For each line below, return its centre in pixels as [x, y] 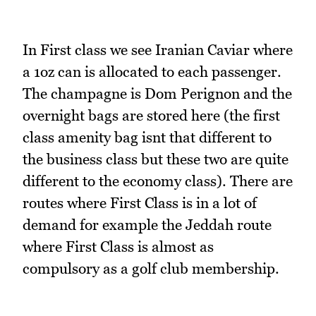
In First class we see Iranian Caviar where [158, 49]
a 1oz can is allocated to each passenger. [152, 71]
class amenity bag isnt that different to [147, 137]
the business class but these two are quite [156, 159]
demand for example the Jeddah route [147, 224]
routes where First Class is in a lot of [140, 202]
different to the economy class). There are [158, 181]
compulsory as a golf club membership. [151, 268]
